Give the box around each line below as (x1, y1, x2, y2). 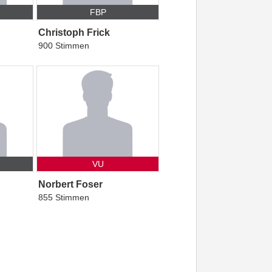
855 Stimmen (38, 192, 89, 202)
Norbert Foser (38, 178, 103, 189)
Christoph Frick (38, 27, 110, 38)
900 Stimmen (38, 40, 89, 50)
